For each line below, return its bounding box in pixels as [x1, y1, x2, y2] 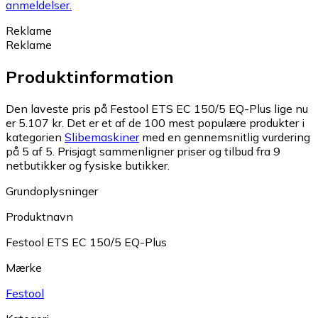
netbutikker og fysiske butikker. [6, 158, 170, 172]
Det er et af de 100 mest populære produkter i [67, 115, 305, 130]
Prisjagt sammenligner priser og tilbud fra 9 [57, 143, 280, 158]
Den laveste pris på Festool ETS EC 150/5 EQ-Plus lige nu [6, 101, 308, 116]
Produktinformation [6, 65, 174, 87]
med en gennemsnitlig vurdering [139, 129, 310, 144]
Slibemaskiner [65, 129, 139, 144]
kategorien [6, 129, 65, 144]
